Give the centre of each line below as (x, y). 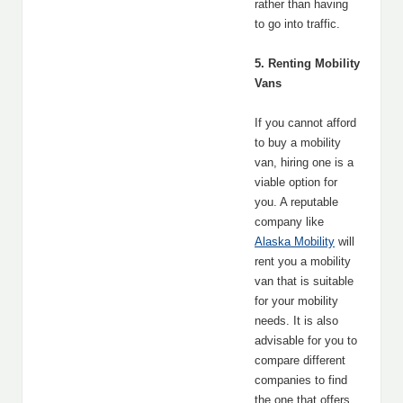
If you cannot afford (305, 123)
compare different (300, 360)
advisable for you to (306, 340)
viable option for (296, 182)
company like (289, 222)
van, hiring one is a (304, 162)
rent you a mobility (303, 261)
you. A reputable (296, 202)
